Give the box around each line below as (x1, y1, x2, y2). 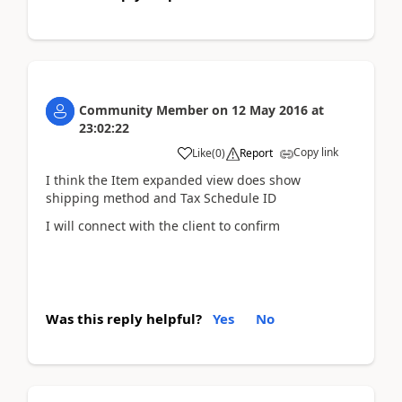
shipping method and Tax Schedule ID (46, 189, 276, 206)
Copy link (293, 144, 338, 160)
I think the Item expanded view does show (46, 171, 301, 188)
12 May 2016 (232, 101, 308, 118)
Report (240, 145, 273, 161)
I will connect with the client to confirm (46, 216, 280, 234)
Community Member (79, 101, 208, 118)
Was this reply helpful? (46, 310, 202, 328)
